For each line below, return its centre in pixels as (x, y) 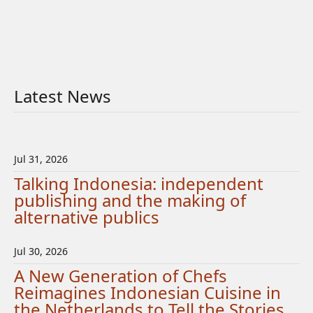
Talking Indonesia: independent (139, 183)
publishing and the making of (130, 200)
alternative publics (87, 217)
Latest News (63, 96)
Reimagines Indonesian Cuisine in (147, 292)
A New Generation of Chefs (121, 276)
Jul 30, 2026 (41, 251)
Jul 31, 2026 (41, 159)
